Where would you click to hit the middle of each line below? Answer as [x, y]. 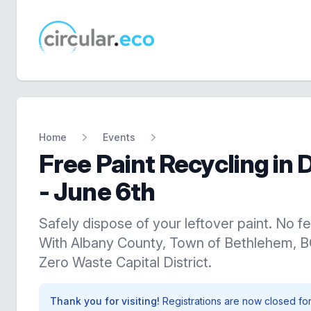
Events [119, 137]
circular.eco [67, 48]
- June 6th [97, 192]
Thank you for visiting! [106, 301]
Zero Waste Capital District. [125, 262]
